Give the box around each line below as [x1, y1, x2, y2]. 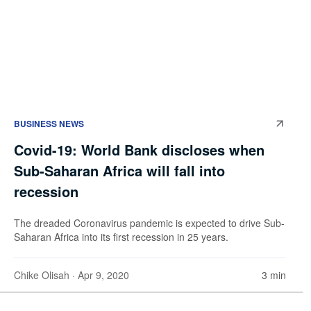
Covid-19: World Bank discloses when [14, 139, 264, 160]
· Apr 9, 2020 [69, 267, 129, 282]
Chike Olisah [14, 267, 69, 282]
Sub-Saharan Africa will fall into [14, 160, 225, 180]
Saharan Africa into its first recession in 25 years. [14, 229, 228, 244]
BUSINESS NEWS [14, 117, 84, 130]
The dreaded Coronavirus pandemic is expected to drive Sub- [14, 215, 285, 230]
